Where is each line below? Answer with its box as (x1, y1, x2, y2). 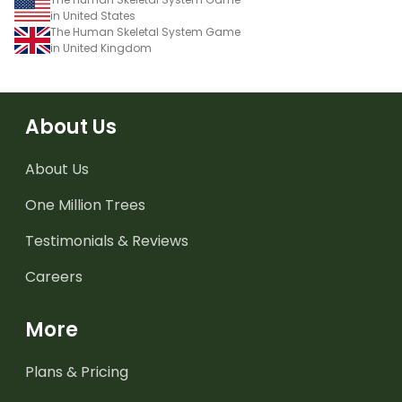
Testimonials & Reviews (25, 230, 188, 251)
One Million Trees (25, 194, 145, 215)
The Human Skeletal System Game (50, 23, 240, 39)
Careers (25, 266, 83, 287)
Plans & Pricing (25, 361, 128, 382)
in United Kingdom (50, 39, 152, 56)
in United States (50, 7, 135, 23)
